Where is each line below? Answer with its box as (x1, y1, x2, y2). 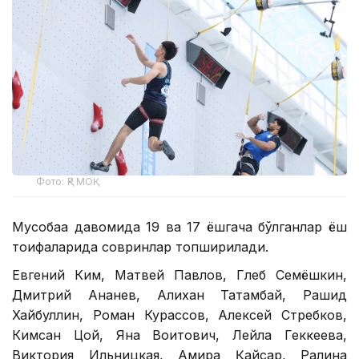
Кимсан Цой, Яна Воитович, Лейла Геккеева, (12, 326, 347, 343)
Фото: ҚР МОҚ (36, 175, 94, 188)
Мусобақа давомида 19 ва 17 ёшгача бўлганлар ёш (12, 218, 347, 235)
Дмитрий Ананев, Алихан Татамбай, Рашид (12, 286, 347, 303)
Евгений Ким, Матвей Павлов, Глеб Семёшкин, (12, 266, 347, 283)
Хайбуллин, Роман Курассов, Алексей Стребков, (12, 306, 347, 323)
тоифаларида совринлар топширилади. (12, 238, 268, 255)
